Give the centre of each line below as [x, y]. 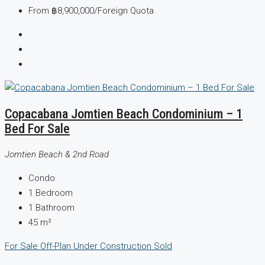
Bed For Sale [37, 129]
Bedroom [54, 193]
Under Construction [114, 246]
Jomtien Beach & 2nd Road [57, 154]
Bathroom [55, 207]
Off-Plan [57, 246]
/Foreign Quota [124, 11]
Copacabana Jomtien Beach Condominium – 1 [124, 114]
